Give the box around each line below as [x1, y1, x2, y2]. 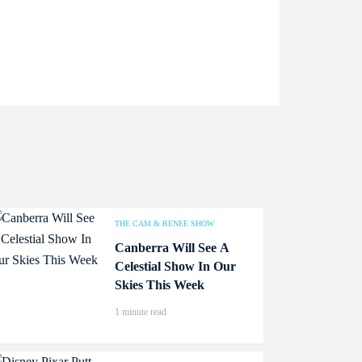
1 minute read [115, 306, 166, 318]
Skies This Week [115, 278, 204, 292]
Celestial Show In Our [115, 259, 236, 273]
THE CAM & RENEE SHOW [115, 219, 214, 228]
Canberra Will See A [115, 241, 229, 255]
